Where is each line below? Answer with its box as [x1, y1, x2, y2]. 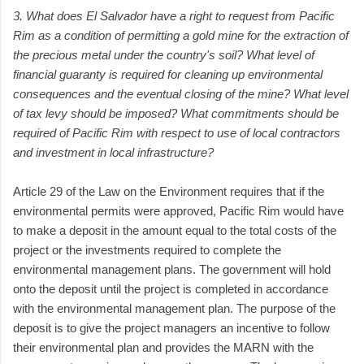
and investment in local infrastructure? [13, 145, 214, 159]
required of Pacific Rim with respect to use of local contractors [13, 125, 340, 140]
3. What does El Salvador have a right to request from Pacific [13, 8, 335, 23]
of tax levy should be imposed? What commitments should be [13, 106, 339, 120]
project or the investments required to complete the [13, 242, 281, 257]
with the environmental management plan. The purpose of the [13, 301, 336, 315]
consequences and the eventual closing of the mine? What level [13, 86, 349, 101]
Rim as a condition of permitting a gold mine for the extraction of [13, 28, 349, 42]
